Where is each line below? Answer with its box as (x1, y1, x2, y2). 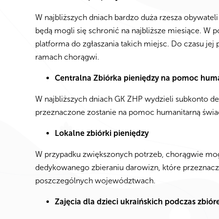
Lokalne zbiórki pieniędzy (55, 129, 151, 138)
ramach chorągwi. (35, 52, 103, 62)
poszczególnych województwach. (35, 176, 159, 185)
